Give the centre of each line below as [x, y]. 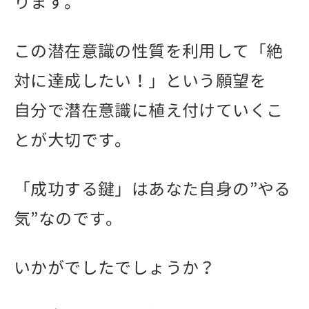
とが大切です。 [73, 140]
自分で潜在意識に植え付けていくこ [149, 111]
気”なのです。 [68, 219]
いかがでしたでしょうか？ [115, 268]
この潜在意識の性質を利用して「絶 [149, 51]
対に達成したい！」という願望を [140, 81]
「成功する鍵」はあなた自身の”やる [152, 189]
